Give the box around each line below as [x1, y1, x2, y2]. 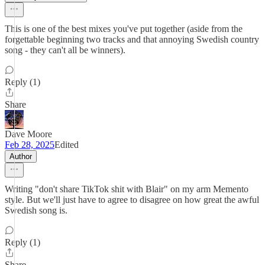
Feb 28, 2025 [5, 140, 54, 150]
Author [9, 152, 32, 161]
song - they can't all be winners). [5, 45, 125, 55]
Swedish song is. [5, 205, 67, 215]
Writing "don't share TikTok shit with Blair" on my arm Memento [5, 184, 248, 194]
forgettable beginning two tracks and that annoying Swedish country [5, 34, 259, 44]
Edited [54, 140, 79, 150]
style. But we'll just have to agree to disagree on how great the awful [5, 195, 259, 205]
